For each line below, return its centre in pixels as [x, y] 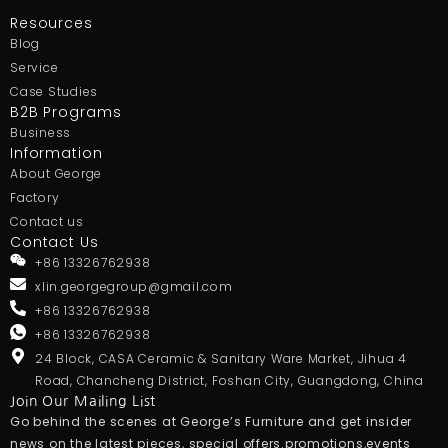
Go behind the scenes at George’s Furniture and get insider [211, 422]
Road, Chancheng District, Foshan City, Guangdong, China [229, 381]
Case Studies [54, 92]
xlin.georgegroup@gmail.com [134, 287]
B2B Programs [66, 112]
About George [56, 174]
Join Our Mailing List [83, 401]
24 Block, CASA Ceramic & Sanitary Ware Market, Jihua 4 [221, 359]
